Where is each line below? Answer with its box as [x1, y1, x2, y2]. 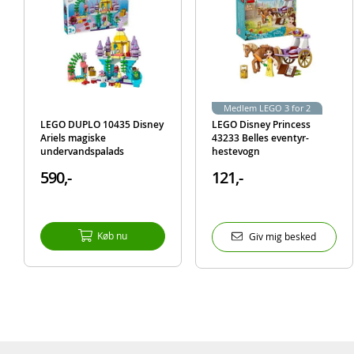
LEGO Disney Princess [211, 117, 311, 131]
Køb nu [96, 228, 127, 242]
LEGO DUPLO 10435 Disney [40, 117, 164, 131]
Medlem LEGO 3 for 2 [223, 101, 311, 114]
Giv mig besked [249, 229, 317, 243]
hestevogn [211, 144, 260, 158]
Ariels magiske [40, 130, 106, 145]
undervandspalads [40, 144, 124, 158]
